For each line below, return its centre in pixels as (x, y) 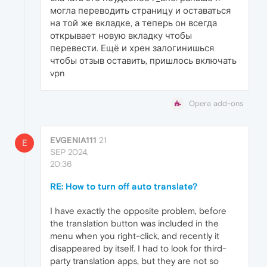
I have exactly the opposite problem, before (138, 211)
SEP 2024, (69, 152)
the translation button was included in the (134, 223)
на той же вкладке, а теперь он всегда (133, 23)
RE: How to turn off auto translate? (124, 187)
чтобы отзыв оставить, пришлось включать (143, 61)
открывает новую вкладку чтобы (121, 36)
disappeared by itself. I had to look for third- (138, 249)
